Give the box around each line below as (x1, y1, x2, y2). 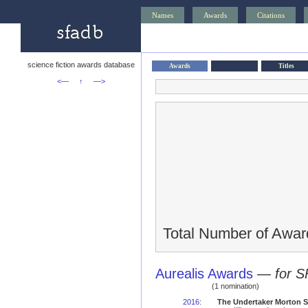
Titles (278, 63, 294, 69)
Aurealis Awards (155, 266, 253, 281)
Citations (257, 11, 285, 19)
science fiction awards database (27, 60, 135, 69)
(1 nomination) (212, 282, 259, 290)
